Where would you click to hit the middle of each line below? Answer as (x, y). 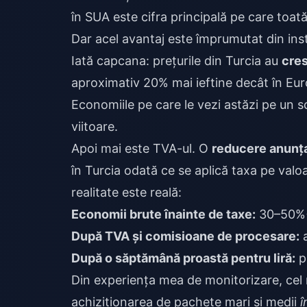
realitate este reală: (126, 192)
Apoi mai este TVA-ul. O (142, 148)
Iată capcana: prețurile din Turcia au (176, 61)
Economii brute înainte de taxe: (163, 214)
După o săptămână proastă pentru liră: (183, 258)
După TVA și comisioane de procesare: (185, 236)
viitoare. (95, 126)
